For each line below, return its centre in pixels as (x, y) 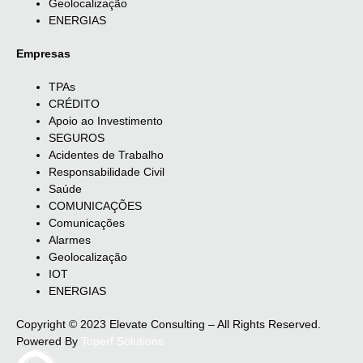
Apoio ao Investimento (106, 121)
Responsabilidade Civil (107, 172)
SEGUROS (77, 138)
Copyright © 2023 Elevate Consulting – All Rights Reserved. (169, 325)
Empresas (43, 54)
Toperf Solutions (122, 342)
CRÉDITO (74, 104)
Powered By (49, 342)
